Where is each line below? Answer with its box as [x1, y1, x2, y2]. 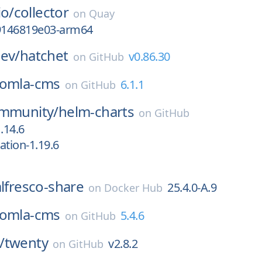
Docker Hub [104, 181, 163, 195]
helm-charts [58, 102, 135, 121]
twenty [4, 233, 49, 252]
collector [13, 2, 69, 22]
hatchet [19, 46, 68, 65]
